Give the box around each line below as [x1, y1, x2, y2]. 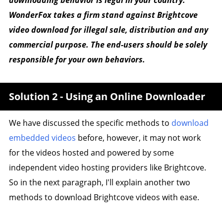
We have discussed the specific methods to [8, 117, 171, 128]
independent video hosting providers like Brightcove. [8, 162, 206, 173]
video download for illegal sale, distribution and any [8, 24, 208, 35]
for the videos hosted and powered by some [8, 147, 174, 158]
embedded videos [8, 132, 76, 143]
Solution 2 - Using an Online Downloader [8, 89, 205, 103]
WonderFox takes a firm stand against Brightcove [8, 9, 198, 20]
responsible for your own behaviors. [8, 54, 145, 65]
